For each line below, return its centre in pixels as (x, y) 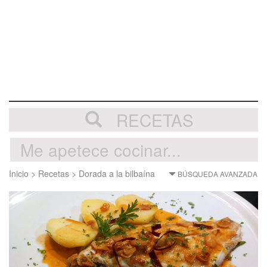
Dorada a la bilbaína (117, 173)
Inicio (19, 173)
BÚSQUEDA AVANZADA (217, 174)
